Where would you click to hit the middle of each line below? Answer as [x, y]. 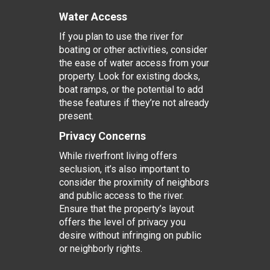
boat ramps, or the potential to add [131, 89]
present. [76, 116]
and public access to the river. [121, 196]
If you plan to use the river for [121, 36]
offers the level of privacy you [122, 222]
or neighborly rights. [100, 249]
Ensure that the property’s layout [126, 209]
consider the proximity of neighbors [134, 182]
